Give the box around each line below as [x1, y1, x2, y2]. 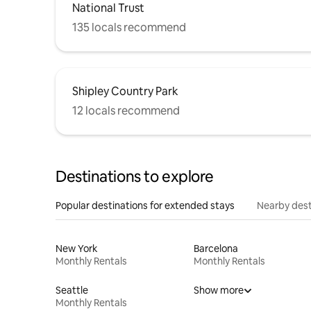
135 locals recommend [72, 19, 186, 35]
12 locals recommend [72, 103, 180, 118]
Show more [193, 283, 244, 296]
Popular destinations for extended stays [56, 199, 235, 212]
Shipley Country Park [72, 83, 178, 99]
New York [56, 242, 98, 255]
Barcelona [193, 242, 238, 255]
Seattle [56, 283, 88, 296]
